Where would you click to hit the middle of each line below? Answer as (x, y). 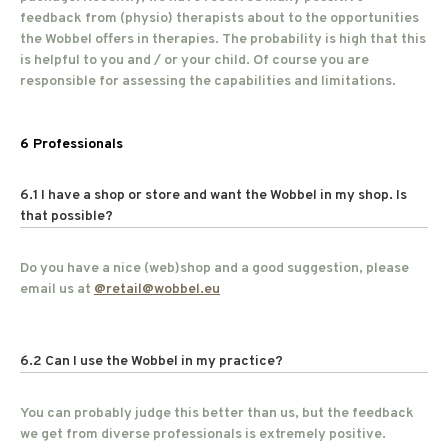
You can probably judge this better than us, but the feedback (217, 413)
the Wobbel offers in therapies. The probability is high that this (223, 39)
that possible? (66, 216)
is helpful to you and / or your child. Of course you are (194, 60)
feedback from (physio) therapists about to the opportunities (219, 18)
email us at (57, 289)
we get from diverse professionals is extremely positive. (203, 434)
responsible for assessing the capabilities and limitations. (208, 81)
